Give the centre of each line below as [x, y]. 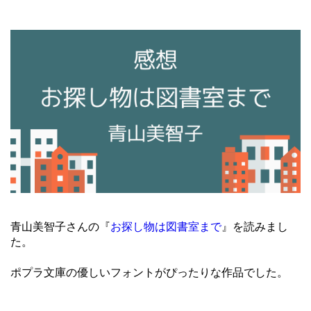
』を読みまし [255, 227]
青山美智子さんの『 [60, 227]
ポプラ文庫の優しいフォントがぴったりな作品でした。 [149, 273]
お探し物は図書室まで [166, 227]
